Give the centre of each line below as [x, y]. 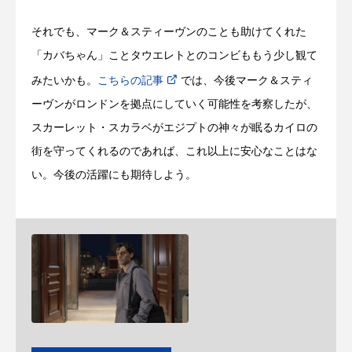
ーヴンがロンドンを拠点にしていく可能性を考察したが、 [174, 104]
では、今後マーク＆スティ [247, 81]
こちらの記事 [130, 81]
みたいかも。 [64, 81]
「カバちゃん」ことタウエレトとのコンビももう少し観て [174, 56]
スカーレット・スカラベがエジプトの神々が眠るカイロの [174, 128]
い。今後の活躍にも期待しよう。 [114, 175]
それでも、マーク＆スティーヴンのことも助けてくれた [169, 32]
